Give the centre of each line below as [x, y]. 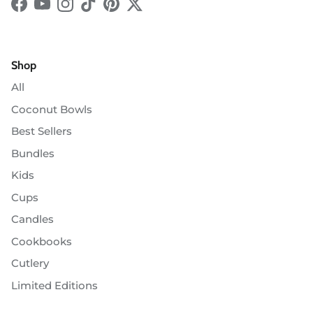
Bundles [33, 153]
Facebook [45, 11]
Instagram [92, 11]
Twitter [152, 11]
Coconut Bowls [52, 109]
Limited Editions [54, 285]
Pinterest [134, 11]
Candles [32, 219]
